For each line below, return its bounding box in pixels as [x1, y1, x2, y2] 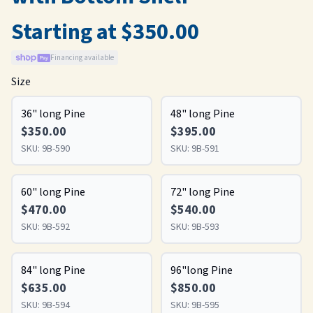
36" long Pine [21, 106, 85, 122]
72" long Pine [170, 184, 235, 200]
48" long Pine [170, 106, 235, 122]
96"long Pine [170, 263, 233, 278]
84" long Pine [21, 263, 85, 278]
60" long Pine [21, 184, 85, 200]
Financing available [50, 52, 114, 63]
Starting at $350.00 [11, 16, 199, 48]
